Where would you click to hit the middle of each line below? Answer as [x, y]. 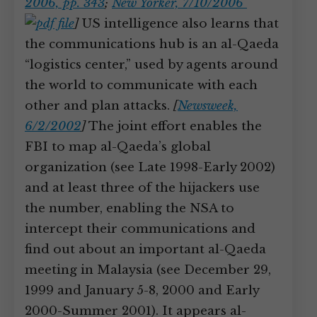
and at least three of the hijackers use [142, 188]
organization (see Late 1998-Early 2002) [150, 167]
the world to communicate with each [141, 85]
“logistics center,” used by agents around [151, 65]
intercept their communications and [140, 229]
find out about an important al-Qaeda [145, 249]
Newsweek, [208, 106]
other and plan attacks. [99, 106]
